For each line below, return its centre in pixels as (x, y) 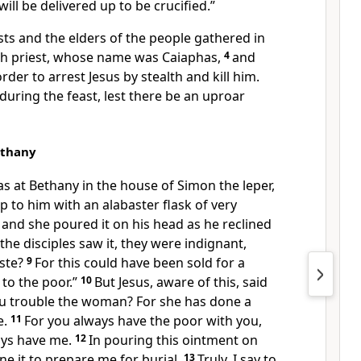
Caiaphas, (191, 57)
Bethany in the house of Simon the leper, (152, 185)
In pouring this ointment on (173, 340)
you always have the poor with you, (155, 321)
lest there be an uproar (174, 96)
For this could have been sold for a (140, 263)
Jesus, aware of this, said (193, 282)
